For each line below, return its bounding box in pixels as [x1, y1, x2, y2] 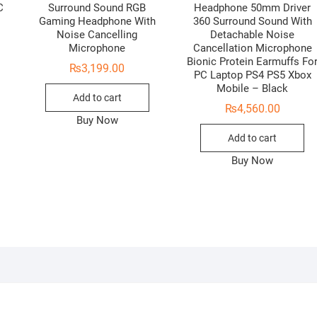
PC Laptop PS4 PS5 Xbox [193, 68, 311, 81]
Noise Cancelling [57, 28, 138, 41]
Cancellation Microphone [192, 41, 312, 54]
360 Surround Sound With [192, 14, 312, 28]
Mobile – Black [217, 81, 289, 95]
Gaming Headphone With [38, 14, 156, 28]
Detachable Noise [210, 28, 295, 41]
